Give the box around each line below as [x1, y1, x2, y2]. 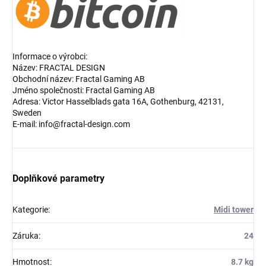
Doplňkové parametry [12, 172, 104, 184]
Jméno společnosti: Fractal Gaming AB [12, 85, 155, 95]
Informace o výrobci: [12, 51, 87, 61]
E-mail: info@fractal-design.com [12, 119, 130, 129]
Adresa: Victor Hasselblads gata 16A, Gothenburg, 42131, [12, 96, 224, 106]
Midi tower [214, 204, 254, 214]
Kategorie [12, 204, 48, 214]
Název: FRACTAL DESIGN [12, 62, 105, 72]
